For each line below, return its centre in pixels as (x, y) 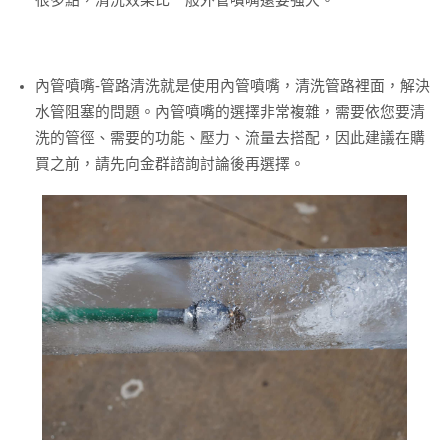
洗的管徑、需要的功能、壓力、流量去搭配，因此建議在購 (230, 137)
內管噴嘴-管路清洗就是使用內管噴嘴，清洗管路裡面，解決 (232, 85)
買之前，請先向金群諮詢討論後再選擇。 (170, 163)
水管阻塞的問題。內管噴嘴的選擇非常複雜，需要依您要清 (230, 111)
